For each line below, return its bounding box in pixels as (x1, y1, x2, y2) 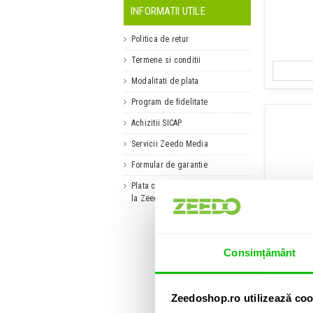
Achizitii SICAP (131, 117, 182, 128)
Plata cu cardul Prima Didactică (131, 180, 245, 191)
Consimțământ (224, 246, 296, 259)
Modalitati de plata (131, 75, 199, 86)
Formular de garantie (131, 159, 208, 170)
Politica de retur (131, 34, 189, 44)
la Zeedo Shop (131, 193, 184, 203)
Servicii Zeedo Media (131, 138, 208, 149)
